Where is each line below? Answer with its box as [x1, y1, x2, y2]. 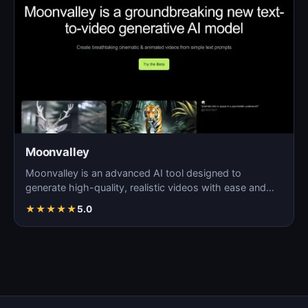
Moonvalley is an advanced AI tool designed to [25, 166, 241, 179]
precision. [25, 195, 70, 208]
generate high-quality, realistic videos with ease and [25, 181, 266, 193]
